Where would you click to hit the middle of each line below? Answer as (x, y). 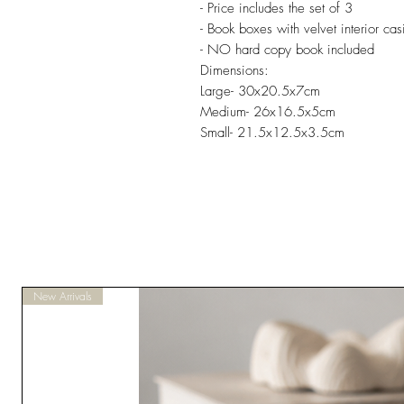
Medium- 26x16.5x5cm (268, 112)
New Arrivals (63, 296)
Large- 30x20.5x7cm (260, 91)
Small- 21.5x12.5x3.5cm (272, 133)
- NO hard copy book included (287, 50)
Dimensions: (234, 70)
